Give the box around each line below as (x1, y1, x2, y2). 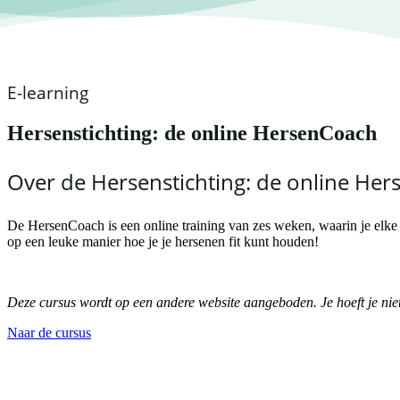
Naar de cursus (7, 324, 91, 340)
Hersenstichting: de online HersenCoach (7, 121, 377, 145)
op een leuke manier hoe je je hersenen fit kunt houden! (7, 233, 319, 249)
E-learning (7, 80, 88, 104)
